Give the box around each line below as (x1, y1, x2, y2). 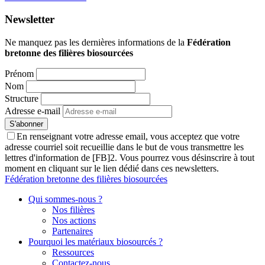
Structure (5, 93, 38, 104)
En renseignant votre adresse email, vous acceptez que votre (17, 131, 240, 142)
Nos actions (52, 215, 96, 226)
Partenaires (52, 226, 93, 237)
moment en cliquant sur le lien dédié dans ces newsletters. (5, 163, 219, 174)
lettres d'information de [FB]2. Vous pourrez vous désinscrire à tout (5, 153, 254, 163)
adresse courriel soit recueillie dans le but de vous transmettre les (5, 142, 244, 153)
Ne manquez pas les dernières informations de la (5, 37, 187, 48)
